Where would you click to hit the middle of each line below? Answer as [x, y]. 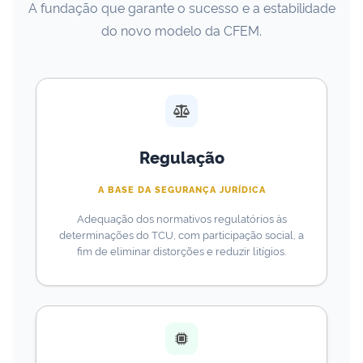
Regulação [181, 156]
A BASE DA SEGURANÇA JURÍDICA [181, 189]
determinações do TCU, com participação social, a [181, 234]
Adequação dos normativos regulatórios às [181, 218]
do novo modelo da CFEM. [181, 30]
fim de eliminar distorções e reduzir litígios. [181, 250]
